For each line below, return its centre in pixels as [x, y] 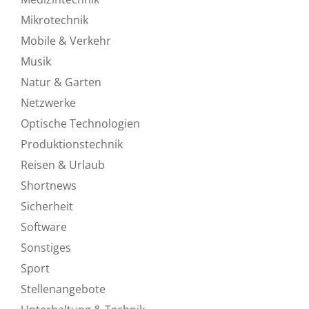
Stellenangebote [63, 289]
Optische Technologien [80, 123]
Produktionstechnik [72, 144]
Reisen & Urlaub [63, 165]
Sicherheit [47, 206]
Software [44, 227]
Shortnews [49, 185]
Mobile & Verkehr [66, 40]
